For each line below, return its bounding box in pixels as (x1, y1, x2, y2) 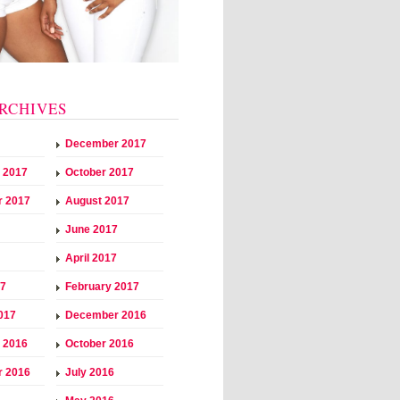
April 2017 (65, 251, 117, 264)
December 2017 (65, 137, 146, 150)
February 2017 (65, 279, 139, 293)
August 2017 (65, 194, 129, 207)
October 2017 (65, 165, 134, 179)
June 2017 (65, 222, 118, 236)
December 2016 (65, 308, 146, 321)
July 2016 (65, 365, 114, 379)
